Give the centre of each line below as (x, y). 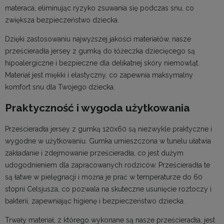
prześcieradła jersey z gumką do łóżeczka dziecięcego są (100, 51)
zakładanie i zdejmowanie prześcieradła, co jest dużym (94, 153)
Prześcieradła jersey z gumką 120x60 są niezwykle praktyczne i (108, 129)
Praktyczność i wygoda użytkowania (97, 108)
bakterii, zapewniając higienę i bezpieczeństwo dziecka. (95, 201)
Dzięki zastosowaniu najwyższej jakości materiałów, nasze (98, 39)
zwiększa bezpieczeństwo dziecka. (62, 20)
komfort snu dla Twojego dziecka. (60, 87)
